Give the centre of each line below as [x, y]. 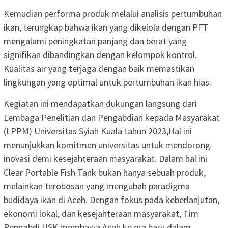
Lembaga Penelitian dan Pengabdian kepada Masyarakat [112, 117]
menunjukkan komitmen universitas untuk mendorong [107, 145]
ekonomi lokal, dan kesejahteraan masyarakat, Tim [101, 213]
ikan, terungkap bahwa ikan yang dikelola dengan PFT [106, 27]
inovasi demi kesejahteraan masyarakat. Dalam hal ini [105, 158]
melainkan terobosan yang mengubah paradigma [97, 186]
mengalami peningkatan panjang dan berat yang [95, 41]
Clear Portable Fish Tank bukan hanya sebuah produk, [105, 172]
